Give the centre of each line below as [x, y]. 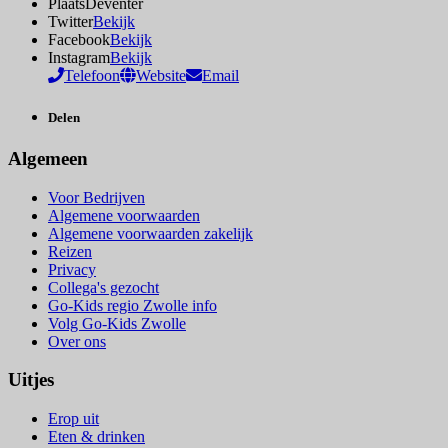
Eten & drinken [96, 436]
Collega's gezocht [103, 287]
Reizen [70, 251]
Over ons [77, 341]
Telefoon [92, 76]
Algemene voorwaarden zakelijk [150, 233]
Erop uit [73, 418]
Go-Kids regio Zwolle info [132, 305]
